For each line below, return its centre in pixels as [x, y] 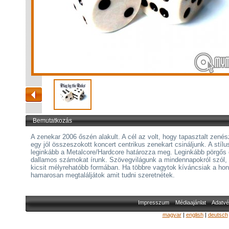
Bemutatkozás [52, 121]
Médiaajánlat [190, 202]
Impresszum [153, 202]
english [194, 215]
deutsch [218, 215]
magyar [172, 215]
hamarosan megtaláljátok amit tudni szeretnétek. [105, 175]
